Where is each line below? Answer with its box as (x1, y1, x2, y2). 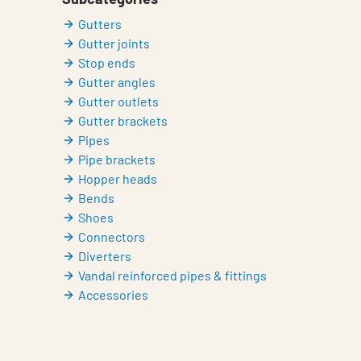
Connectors (78, 229, 145, 244)
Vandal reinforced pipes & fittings (78, 268, 267, 283)
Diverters (78, 248, 131, 263)
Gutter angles (78, 74, 156, 89)
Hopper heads (78, 171, 157, 186)
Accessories (78, 287, 148, 302)
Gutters (78, 16, 122, 31)
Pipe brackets (78, 151, 156, 167)
